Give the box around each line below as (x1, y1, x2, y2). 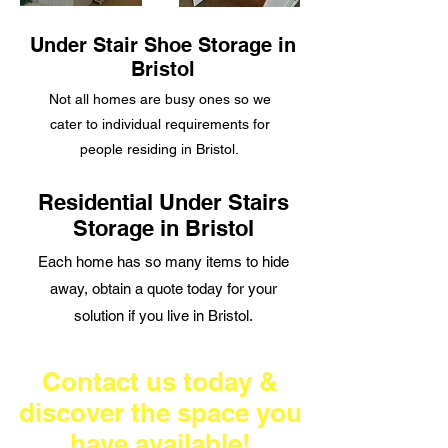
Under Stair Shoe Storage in (30, 33, 296, 57)
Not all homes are (48, 91, 165, 107)
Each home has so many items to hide (37, 253, 289, 270)
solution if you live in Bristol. (73, 307, 253, 324)
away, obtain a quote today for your (49, 280, 277, 297)
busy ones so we (164, 91, 271, 107)
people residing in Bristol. (80, 141, 239, 157)
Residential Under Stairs (37, 189, 289, 215)
